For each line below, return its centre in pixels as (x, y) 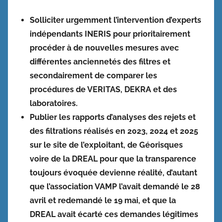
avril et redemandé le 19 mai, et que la (103, 200)
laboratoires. (54, 103)
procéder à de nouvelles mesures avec (104, 48)
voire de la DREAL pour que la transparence (113, 159)
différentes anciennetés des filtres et (100, 61)
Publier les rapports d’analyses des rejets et (113, 117)
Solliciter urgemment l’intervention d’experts (115, 20)
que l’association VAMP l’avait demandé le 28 (115, 186)
